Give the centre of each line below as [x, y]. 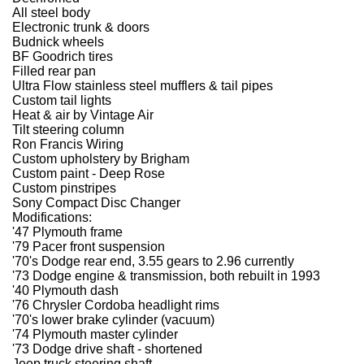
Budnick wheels [58, 42]
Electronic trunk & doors [81, 27]
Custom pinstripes [64, 188]
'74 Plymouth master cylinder [95, 334]
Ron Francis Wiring [68, 144]
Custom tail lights [62, 100]
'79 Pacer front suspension [89, 247]
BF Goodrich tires [63, 56]
